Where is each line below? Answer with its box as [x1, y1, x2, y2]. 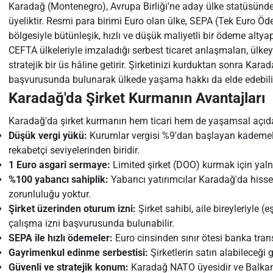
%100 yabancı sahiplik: [8, 174, 108, 185]
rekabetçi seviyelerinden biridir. [8, 144, 140, 156]
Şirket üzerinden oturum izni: [8, 203, 136, 214]
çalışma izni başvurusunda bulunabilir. [8, 218, 174, 229]
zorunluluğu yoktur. [8, 188, 91, 200]
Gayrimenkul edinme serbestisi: [8, 247, 148, 258]
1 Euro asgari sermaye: [8, 159, 110, 171]
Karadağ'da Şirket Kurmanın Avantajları [8, 90, 266, 107]
